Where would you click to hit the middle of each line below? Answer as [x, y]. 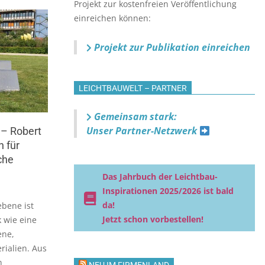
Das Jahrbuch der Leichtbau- [160, 177]
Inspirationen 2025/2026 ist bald [168, 191]
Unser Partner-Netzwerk [143, 131]
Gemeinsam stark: [134, 117]
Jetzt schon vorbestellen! [153, 219]
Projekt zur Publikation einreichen [171, 47]
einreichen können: [112, 18]
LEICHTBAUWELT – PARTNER [133, 88]
